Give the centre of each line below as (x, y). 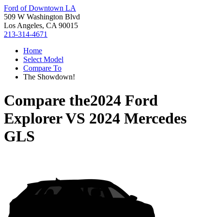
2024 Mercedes (138, 118)
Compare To (42, 68)
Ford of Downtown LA (40, 8)
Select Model (43, 59)
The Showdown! (49, 77)
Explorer (33, 118)
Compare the (47, 101)
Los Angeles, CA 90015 (41, 25)
